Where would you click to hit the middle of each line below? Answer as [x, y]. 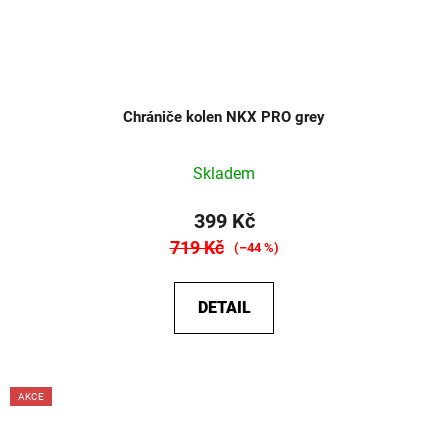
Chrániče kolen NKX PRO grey [224, 117]
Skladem [224, 174]
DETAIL [224, 308]
